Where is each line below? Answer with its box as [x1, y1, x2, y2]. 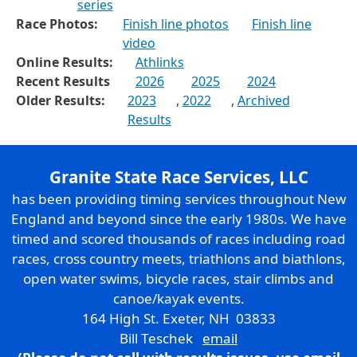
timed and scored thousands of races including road [11, 229, 346, 249]
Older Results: [16, 92, 105, 110]
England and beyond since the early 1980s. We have [10, 210, 347, 229]
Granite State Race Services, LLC [49, 166, 308, 189]
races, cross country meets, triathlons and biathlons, [11, 249, 346, 269]
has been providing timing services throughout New [11, 190, 346, 209]
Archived [237, 92, 290, 110]
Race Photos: [16, 15, 98, 33]
